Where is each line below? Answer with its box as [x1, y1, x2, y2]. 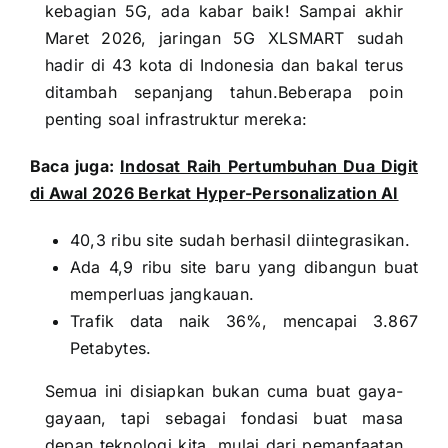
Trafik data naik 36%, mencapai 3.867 [69, 311, 419, 331]
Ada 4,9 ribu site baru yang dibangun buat [69, 257, 419, 277]
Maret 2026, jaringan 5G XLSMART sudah [44, 28, 404, 48]
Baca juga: [29, 156, 121, 176]
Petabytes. [69, 338, 152, 358]
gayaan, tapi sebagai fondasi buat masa [44, 408, 404, 428]
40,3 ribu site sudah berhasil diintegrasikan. [69, 230, 410, 250]
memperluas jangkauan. [69, 284, 255, 304]
